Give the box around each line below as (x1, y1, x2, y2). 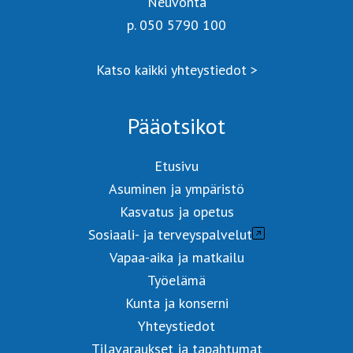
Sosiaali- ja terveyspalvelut (88, 225, 252, 244)
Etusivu (154, 157, 199, 176)
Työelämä (147, 271, 206, 290)
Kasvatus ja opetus (119, 203, 234, 221)
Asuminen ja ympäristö (109, 180, 244, 199)
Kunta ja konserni (124, 294, 229, 313)
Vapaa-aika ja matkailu (109, 248, 244, 267)
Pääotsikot (128, 111, 225, 141)
